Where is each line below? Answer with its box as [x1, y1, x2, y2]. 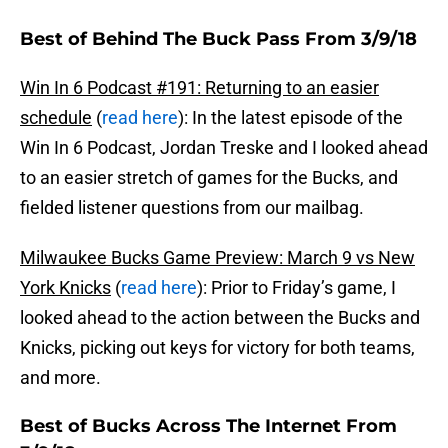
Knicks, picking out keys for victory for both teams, [20, 337, 415, 359]
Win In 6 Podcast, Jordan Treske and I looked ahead [20, 137, 428, 159]
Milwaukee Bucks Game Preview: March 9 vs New [20, 247, 415, 269]
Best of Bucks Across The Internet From [20, 415, 397, 438]
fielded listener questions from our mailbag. [20, 197, 364, 219]
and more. [20, 367, 101, 389]
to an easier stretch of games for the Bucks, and [20, 167, 398, 189]
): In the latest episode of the [178, 107, 403, 129]
